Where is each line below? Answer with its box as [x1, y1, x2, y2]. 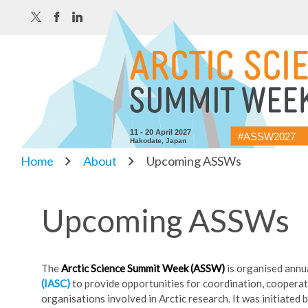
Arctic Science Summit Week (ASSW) [61, 262, 225, 275]
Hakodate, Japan [130, 136, 187, 144]
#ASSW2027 [237, 131, 296, 142]
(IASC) [41, 277, 70, 290]
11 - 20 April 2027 [130, 127, 192, 136]
